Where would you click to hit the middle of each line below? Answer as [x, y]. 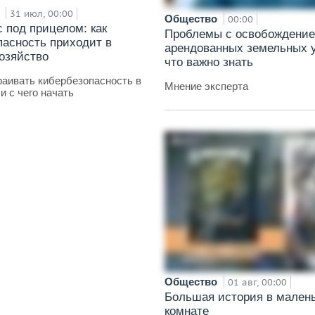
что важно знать [209, 62]
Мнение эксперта [206, 86]
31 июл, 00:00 [41, 14]
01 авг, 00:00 [257, 282]
